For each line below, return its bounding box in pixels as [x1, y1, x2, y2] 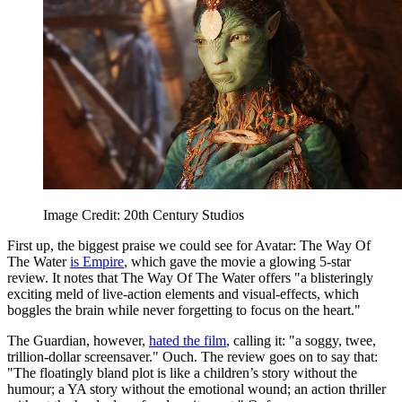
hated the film [149, 332, 226, 348]
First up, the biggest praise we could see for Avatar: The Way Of [7, 237, 371, 253]
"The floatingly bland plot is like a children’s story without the [7, 364, 357, 380]
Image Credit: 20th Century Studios [43, 206, 244, 223]
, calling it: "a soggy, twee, [226, 332, 376, 348]
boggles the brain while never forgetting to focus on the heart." [7, 301, 361, 318]
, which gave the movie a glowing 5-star [124, 253, 351, 269]
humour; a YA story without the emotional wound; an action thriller [7, 380, 386, 397]
